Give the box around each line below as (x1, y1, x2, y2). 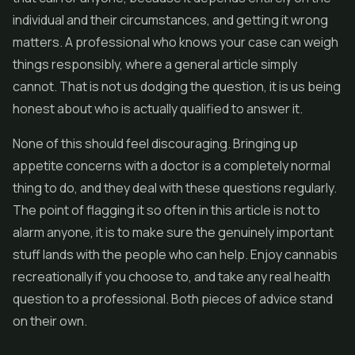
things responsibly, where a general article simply (13, 55, 297, 73)
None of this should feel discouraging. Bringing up (13, 135, 298, 152)
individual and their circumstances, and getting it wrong (13, 11, 328, 29)
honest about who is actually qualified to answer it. (13, 100, 303, 117)
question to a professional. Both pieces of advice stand (13, 290, 333, 307)
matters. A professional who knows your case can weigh (13, 33, 338, 51)
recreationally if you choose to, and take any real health (13, 268, 330, 285)
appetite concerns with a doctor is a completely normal (13, 157, 330, 174)
